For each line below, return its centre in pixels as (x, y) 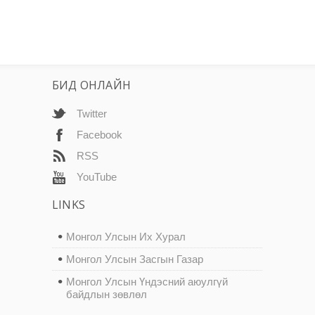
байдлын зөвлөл (107, 294)
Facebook (99, 134)
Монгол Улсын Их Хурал (126, 236)
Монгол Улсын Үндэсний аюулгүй (147, 281)
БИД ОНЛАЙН (91, 85)
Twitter (92, 113)
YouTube (97, 176)
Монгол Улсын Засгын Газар (135, 259)
